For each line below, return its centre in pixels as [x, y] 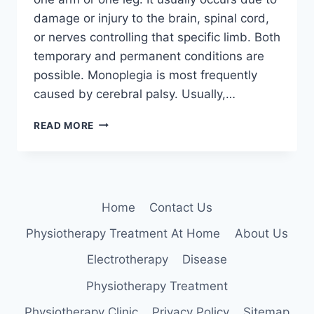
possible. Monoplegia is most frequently [145, 75]
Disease [205, 260]
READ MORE [64, 125]
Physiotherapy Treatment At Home [123, 234]
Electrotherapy [127, 260]
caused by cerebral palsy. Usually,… [135, 94]
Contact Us [181, 208]
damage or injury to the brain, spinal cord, [151, 18]
